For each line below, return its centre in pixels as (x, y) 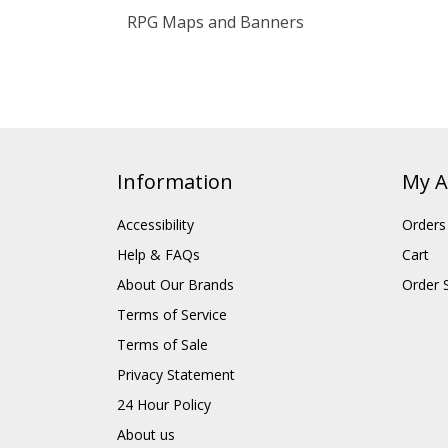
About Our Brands (175, 335)
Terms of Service (172, 365)
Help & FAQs (158, 305)
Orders (424, 275)
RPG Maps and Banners (215, 22)
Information (175, 232)
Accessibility (155, 275)
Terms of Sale (162, 395)
